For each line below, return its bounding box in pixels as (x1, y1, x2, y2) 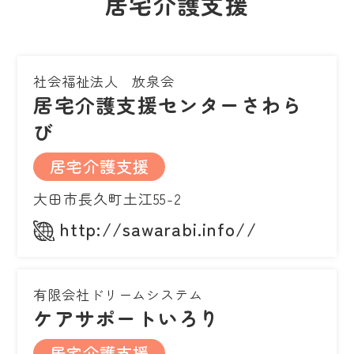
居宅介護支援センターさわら (33, 90, 303, 119)
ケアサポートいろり (33, 303, 220, 333)
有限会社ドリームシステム (33, 284, 203, 305)
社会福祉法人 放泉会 (33, 71, 175, 92)
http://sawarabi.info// (60, 216, 257, 242)
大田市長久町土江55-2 (33, 188, 183, 209)
